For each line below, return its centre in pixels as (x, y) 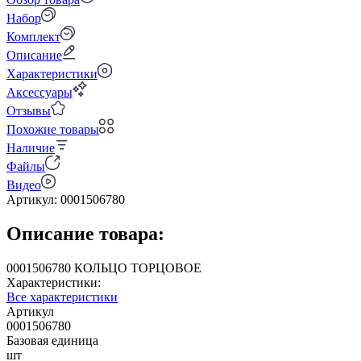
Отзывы (29, 110)
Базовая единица (52, 340)
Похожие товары (53, 129)
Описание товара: (85, 233)
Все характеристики (62, 297)
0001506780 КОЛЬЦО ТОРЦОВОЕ (143, 268)
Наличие (31, 147)
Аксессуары (39, 92)
